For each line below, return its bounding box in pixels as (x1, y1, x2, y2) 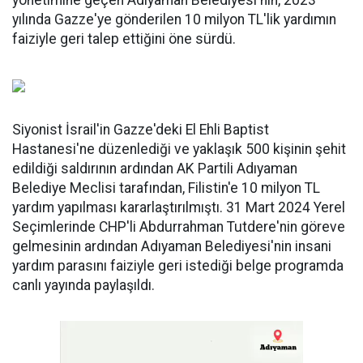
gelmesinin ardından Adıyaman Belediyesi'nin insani (12, 238, 331, 255)
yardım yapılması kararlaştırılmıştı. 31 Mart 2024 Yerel (12, 199, 345, 216)
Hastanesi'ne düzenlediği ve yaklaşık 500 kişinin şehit (12, 141, 346, 158)
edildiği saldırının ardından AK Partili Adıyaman (12, 160, 297, 177)
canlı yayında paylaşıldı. (12, 277, 155, 294)
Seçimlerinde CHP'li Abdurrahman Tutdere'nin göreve (12, 219, 345, 236)
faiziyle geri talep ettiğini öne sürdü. (12, 31, 236, 48)
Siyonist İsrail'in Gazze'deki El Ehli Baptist (12, 122, 269, 139)
